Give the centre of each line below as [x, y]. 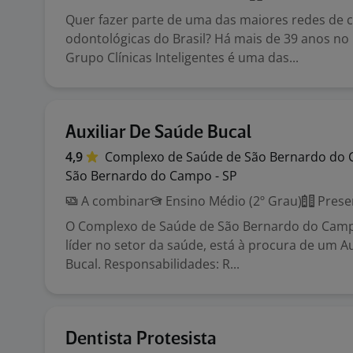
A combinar [114, 201]
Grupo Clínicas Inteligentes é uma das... [182, 58]
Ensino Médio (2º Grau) [232, 201]
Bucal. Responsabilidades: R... [152, 264]
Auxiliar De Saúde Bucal [158, 133]
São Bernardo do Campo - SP [151, 176]
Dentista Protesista [141, 339]
